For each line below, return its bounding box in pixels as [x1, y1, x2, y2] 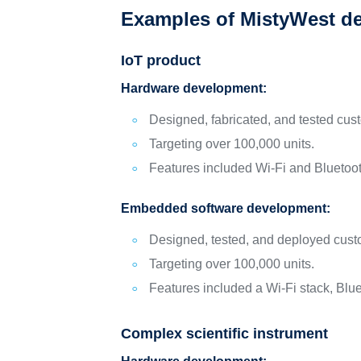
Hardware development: [121, 81, 268, 95]
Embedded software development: [121, 201, 331, 216]
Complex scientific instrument [121, 326, 329, 342]
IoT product [121, 52, 201, 68]
